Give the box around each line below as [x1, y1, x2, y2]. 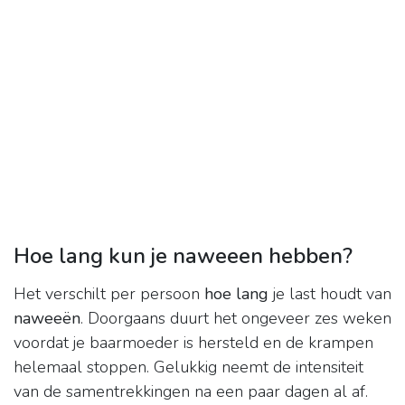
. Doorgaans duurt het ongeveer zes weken [80, 307, 391, 330]
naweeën [14, 307, 80, 330]
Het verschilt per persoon [14, 283, 204, 306]
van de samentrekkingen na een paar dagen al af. [14, 381, 368, 403]
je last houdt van [268, 283, 391, 306]
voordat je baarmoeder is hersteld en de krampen [14, 332, 373, 354]
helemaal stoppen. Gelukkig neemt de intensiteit [14, 356, 363, 379]
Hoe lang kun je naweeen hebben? [14, 241, 353, 271]
